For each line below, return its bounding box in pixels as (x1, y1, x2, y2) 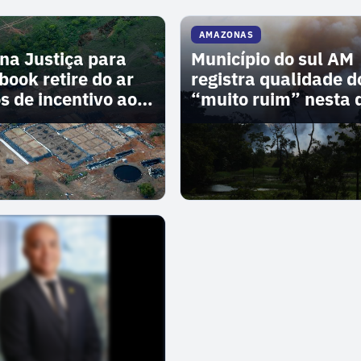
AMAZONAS (198, 28, 254, 40)
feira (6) (190, 108, 255, 131)
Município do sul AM (190, 48, 354, 71)
